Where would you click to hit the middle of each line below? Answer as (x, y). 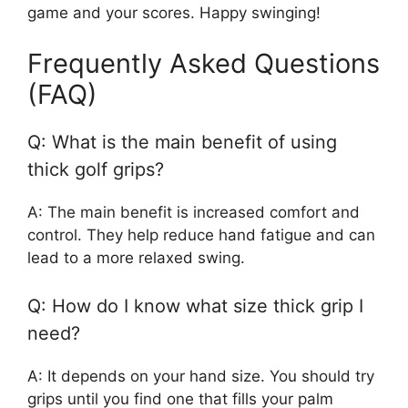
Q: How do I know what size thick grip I (195, 306)
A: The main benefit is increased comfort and (194, 212)
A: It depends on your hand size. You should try (201, 377)
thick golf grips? (96, 169)
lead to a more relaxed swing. (136, 257)
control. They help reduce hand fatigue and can (201, 235)
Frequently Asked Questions (204, 63)
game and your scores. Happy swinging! (174, 13)
